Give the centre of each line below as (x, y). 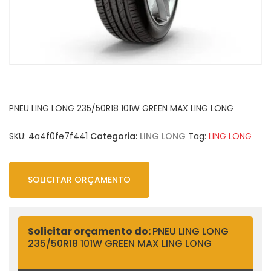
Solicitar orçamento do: (90, 231)
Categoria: (115, 136)
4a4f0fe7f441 (58, 136)
